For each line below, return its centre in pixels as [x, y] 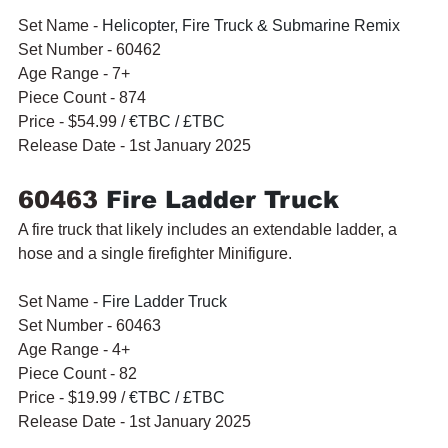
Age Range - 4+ [74, 349]
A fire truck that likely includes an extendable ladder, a [209, 229]
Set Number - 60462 [89, 49]
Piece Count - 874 [82, 97]
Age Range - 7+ [74, 73]
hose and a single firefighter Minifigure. [155, 253]
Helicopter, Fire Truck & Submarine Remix [251, 25]
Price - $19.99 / [73, 397]
